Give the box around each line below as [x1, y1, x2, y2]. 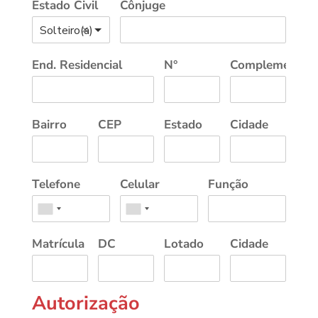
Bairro [31, 116, 67, 133]
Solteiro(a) [39, 23, 93, 39]
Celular [120, 176, 160, 193]
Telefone [31, 176, 80, 193]
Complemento [230, 57, 309, 74]
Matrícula [31, 236, 84, 253]
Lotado [164, 236, 204, 253]
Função [208, 176, 249, 193]
